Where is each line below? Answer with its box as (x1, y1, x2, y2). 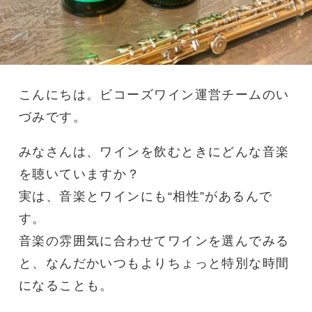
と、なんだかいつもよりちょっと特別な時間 (18, 256, 290, 271)
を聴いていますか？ (18, 167, 141, 182)
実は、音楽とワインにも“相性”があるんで (18, 189, 273, 204)
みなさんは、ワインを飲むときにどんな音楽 (18, 145, 290, 159)
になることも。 (18, 279, 114, 293)
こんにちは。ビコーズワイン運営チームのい (18, 88, 290, 102)
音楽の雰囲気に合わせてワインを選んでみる (18, 234, 290, 249)
